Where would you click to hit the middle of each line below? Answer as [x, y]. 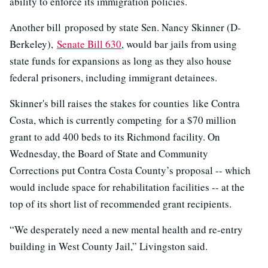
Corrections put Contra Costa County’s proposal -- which [130, 170]
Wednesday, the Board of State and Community [109, 153]
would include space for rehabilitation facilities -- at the [127, 187]
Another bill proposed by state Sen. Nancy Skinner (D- [125, 27]
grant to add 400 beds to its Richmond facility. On [115, 136]
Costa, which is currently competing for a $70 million [123, 120]
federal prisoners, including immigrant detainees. [113, 77]
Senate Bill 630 [89, 44]
